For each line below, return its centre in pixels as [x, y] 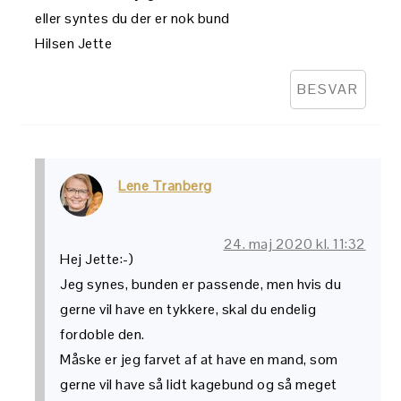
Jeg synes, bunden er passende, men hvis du [201, 284]
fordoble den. [102, 334]
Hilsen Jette [74, 43]
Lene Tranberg [165, 185]
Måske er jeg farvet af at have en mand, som [199, 359]
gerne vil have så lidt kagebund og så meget [199, 384]
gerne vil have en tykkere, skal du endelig [188, 309]
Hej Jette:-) [97, 259]
